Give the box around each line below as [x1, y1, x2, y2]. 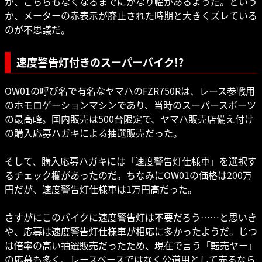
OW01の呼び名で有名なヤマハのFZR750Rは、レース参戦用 [5, 83, 255, 98]
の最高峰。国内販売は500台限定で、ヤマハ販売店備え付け [5, 111, 254, 126]
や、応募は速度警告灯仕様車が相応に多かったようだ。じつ [5, 223, 257, 238]
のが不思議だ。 [5, 22, 70, 36]
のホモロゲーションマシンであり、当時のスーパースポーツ [5, 97, 256, 112]
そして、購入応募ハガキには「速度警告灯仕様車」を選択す [5, 153, 257, 168]
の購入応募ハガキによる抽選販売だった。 [5, 125, 182, 140]
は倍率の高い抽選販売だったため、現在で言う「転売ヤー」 [5, 237, 257, 252]
